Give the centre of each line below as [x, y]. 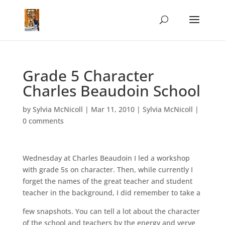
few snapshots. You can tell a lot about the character [111, 211]
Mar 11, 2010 [113, 109]
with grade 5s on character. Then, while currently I [107, 170]
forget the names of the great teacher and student [107, 181]
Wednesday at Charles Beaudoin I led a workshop [106, 158]
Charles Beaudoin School [111, 91]
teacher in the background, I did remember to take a [111, 193]
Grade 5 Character [88, 76]
